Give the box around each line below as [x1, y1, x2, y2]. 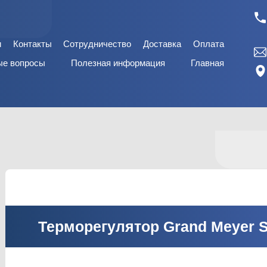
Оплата [193, 39, 224, 49]
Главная [191, 58, 224, 68]
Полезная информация [71, 58, 165, 68]
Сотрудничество [63, 39, 132, 49]
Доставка [143, 39, 182, 49]
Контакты [13, 39, 52, 49]
